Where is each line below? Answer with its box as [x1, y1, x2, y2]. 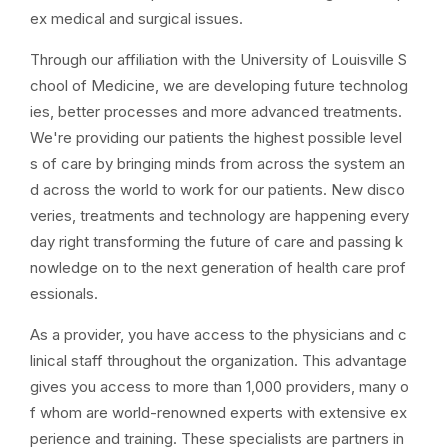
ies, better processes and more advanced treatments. [30, 102, 402, 121]
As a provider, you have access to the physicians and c [30, 325, 407, 344]
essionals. [30, 284, 98, 303]
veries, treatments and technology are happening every [30, 206, 409, 225]
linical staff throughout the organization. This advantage [30, 351, 407, 370]
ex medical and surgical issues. [30, 9, 243, 28]
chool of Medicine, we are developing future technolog [30, 76, 408, 95]
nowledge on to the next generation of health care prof [30, 258, 406, 277]
